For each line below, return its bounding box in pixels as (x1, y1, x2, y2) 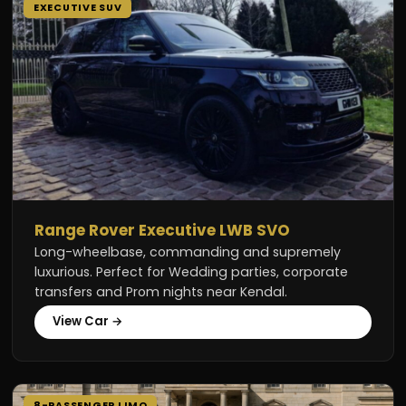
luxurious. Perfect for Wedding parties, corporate (34, 262, 349, 281)
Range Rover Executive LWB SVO (34, 218, 291, 241)
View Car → (53, 313, 124, 331)
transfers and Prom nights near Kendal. (34, 282, 288, 301)
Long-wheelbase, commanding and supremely (34, 242, 342, 261)
